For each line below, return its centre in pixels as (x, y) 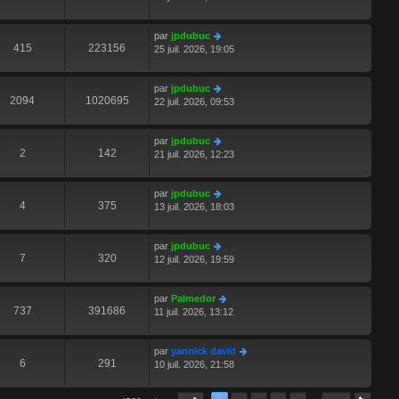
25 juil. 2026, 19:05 (194, 49)
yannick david (204, 351)
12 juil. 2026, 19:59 (194, 260)
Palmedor (193, 299)
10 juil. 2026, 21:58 (194, 365)
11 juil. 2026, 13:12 (194, 312)
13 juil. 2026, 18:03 (194, 207)
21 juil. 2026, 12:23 (194, 155)
